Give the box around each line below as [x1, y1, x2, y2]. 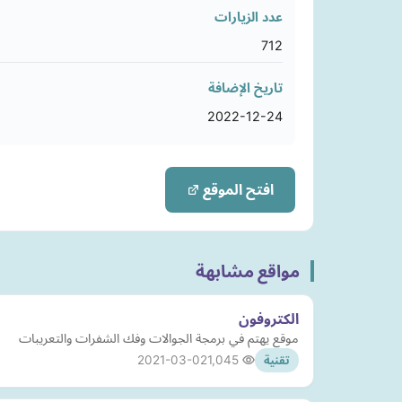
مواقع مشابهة [196, 260, 300, 283]
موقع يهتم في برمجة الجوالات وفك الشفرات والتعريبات [19, 330, 299, 346]
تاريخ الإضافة [208, 80, 283, 96]
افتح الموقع [199, 180, 274, 199]
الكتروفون [239, 310, 299, 328]
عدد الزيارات [214, 9, 283, 25]
